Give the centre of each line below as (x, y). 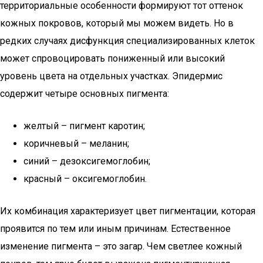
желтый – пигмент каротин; (84, 126)
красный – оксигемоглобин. (85, 179)
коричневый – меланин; (76, 144)
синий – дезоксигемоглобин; (87, 161)
